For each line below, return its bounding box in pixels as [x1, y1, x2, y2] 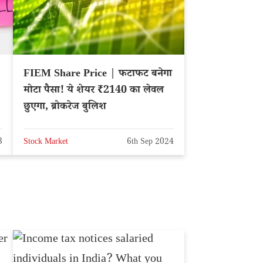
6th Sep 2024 [127, 136, 174, 150]
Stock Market [23, 136, 68, 150]
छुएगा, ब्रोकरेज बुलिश [23, 99, 106, 116]
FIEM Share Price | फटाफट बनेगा [23, 66, 172, 83]
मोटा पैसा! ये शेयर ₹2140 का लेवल [23, 82, 164, 99]
